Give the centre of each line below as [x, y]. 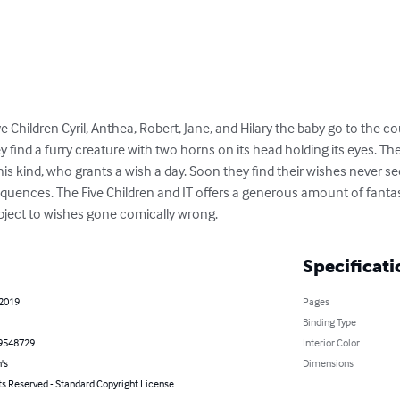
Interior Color [331, 342]
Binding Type [329, 321]
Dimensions [328, 362]
